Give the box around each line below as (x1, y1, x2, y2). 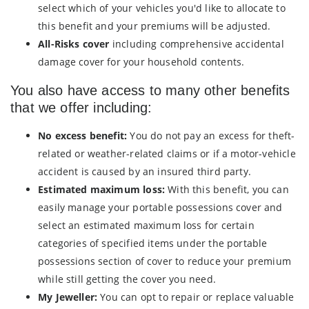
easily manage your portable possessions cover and (38, 200, 283, 214)
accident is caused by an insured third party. (38, 164, 251, 178)
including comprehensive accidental (112, 37, 284, 50)
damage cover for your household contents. (38, 54, 245, 68)
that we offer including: (10, 99, 152, 115)
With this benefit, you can (168, 182, 289, 196)
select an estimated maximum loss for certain (38, 218, 255, 232)
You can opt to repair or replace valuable (100, 290, 295, 303)
